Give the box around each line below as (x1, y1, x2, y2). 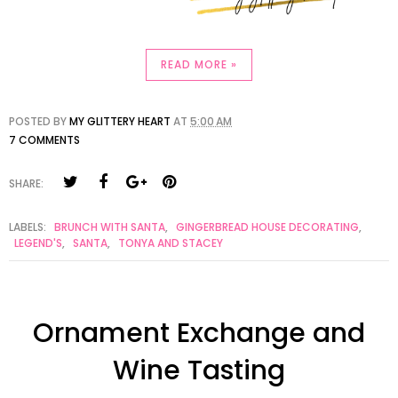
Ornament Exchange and (33, 314, 365, 352)
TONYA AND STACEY (118, 235, 223, 251)
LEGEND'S (14, 235, 62, 251)
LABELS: (9, 219, 49, 235)
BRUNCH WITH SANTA (54, 219, 165, 235)
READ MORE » (161, 56, 237, 72)
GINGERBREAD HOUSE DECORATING (176, 219, 359, 235)
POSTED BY (9, 113, 69, 129)
